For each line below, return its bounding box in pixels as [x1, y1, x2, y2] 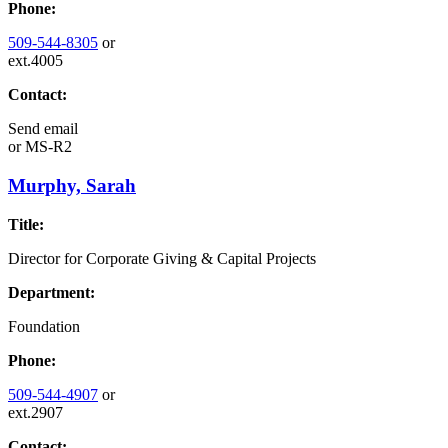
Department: [8, 283, 95, 301]
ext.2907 [8, 403, 63, 421]
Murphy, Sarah [8, 174, 136, 196]
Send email [8, 120, 78, 138]
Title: [8, 215, 44, 233]
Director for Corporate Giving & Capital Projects [8, 249, 316, 267]
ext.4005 [8, 52, 63, 70]
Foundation [8, 317, 80, 335]
